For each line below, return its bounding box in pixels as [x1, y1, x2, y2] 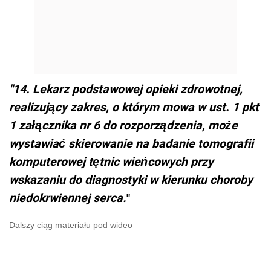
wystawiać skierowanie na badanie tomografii [9, 135, 253, 152]
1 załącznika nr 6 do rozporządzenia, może [9, 117, 238, 134]
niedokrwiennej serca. [9, 189, 126, 206]
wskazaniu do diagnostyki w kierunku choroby [9, 171, 253, 188]
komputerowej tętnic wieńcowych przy [9, 153, 214, 170]
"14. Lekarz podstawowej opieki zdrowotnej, [9, 80, 243, 97]
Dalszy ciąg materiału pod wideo [9, 220, 132, 230]
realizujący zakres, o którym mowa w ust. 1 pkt [9, 99, 259, 116]
